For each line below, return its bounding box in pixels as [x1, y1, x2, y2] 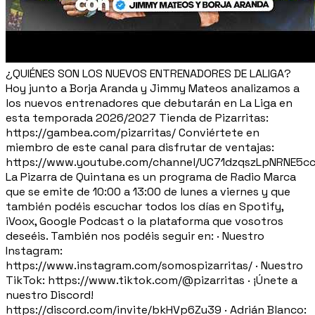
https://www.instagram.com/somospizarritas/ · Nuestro [6, 257, 303, 273]
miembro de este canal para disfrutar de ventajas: [6, 139, 274, 155]
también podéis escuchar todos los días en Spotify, [6, 198, 283, 214]
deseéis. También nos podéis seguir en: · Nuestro [6, 228, 264, 243]
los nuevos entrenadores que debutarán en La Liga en [6, 95, 292, 110]
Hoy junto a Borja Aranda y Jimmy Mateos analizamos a [6, 80, 300, 96]
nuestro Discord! [6, 287, 94, 302]
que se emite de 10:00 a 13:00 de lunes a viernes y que [6, 184, 290, 199]
